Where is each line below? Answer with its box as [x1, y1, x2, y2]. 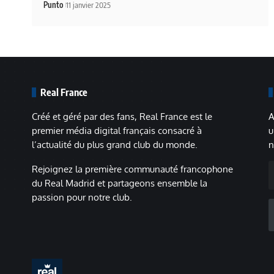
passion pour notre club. [32, 191, 132, 203]
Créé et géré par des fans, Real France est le [32, 110, 212, 122]
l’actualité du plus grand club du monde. [32, 138, 198, 150]
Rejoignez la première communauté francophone [32, 163, 233, 175]
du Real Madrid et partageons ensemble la [32, 177, 207, 189]
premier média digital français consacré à [32, 124, 202, 136]
